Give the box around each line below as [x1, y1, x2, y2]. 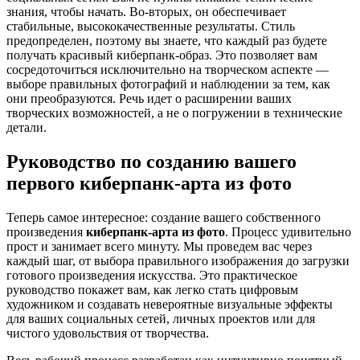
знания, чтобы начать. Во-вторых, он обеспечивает [6, 5, 286, 19]
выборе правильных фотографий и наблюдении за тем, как [6, 77, 330, 92]
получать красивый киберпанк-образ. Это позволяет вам [6, 48, 317, 63]
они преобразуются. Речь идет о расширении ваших [6, 92, 292, 106]
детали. [6, 121, 47, 135]
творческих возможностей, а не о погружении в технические [6, 106, 342, 121]
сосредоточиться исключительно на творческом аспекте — [6, 63, 329, 77]
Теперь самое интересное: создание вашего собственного [6, 210, 321, 224]
